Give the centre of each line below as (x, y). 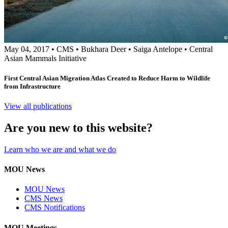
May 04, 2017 (27, 49)
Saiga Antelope (158, 49)
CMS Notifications (55, 208)
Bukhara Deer (104, 49)
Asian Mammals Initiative (45, 58)
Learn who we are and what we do (60, 149)
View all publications (38, 106)
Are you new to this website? (78, 127)
